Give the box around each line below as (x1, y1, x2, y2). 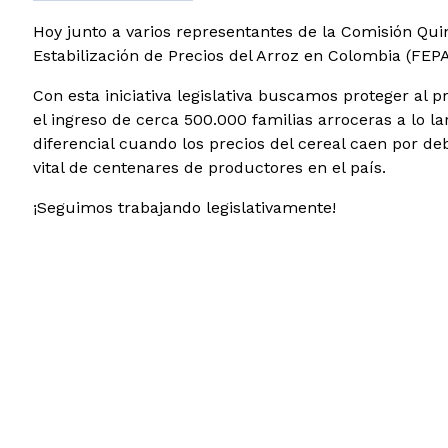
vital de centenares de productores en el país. (32, 158, 386, 178)
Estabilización (32, 46, 144, 66)
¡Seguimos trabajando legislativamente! (32, 198, 336, 218)
